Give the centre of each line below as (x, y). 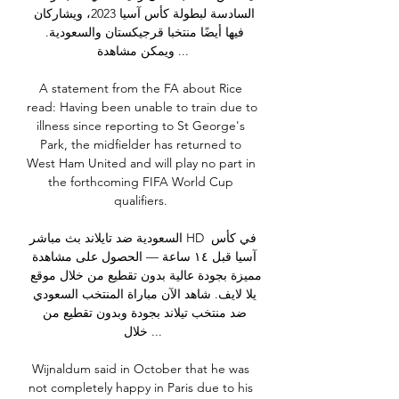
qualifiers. (142, 201)
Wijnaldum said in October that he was (141, 369)
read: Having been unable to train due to (142, 107)
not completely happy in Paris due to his (141, 388)
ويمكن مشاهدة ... (135, 51)
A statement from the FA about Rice (141, 89)
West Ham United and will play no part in (141, 163)
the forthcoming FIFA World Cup (141, 182)
